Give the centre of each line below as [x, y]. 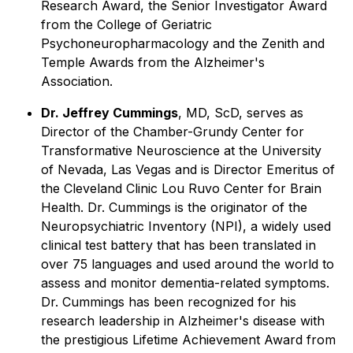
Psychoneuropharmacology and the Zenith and [183, 43]
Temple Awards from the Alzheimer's [153, 62]
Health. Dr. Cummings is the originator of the [174, 207]
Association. [77, 81]
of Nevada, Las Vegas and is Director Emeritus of [188, 169]
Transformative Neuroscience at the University [181, 150]
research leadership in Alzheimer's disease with [183, 321]
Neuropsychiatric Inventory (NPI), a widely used [186, 226]
